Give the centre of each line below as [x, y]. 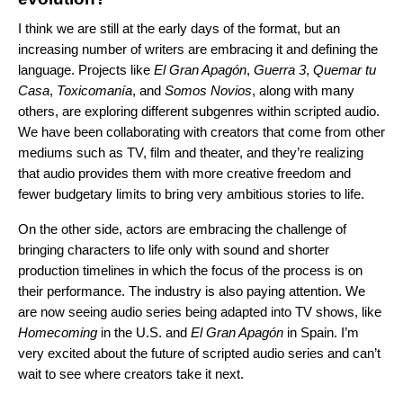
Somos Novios [208, 90]
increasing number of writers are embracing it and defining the [198, 49]
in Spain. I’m [321, 332]
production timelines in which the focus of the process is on [190, 270]
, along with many [303, 90]
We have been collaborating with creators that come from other [201, 131]
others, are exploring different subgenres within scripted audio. [199, 111]
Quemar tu [345, 69]
